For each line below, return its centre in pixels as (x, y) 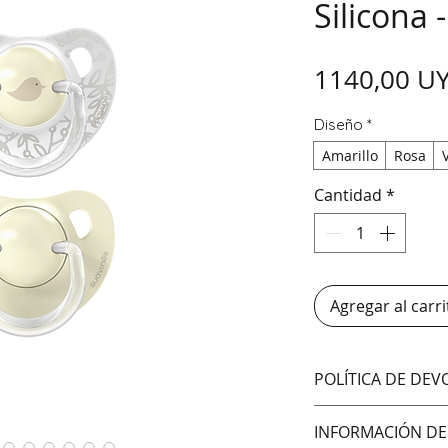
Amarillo (350, 155)
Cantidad (348, 194)
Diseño (338, 124)
